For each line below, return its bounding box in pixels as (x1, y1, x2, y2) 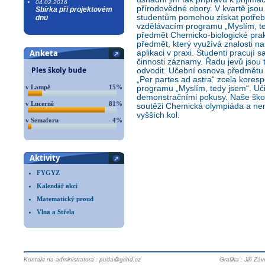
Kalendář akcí (37, 182, 77, 189)
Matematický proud (37, 195, 93, 202)
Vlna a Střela (37, 208, 75, 215)
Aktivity (30, 153, 60, 163)
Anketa (30, 48, 58, 59)
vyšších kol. (137, 111, 180, 119)
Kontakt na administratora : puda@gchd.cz (24, 256, 141, 263)
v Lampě (25, 83, 50, 91)
